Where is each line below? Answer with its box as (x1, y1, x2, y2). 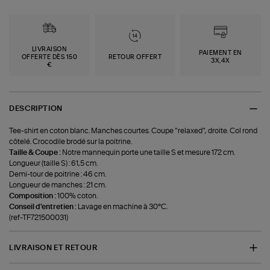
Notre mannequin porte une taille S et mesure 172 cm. (62, 148, 236, 156)
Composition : (9, 192, 58, 199)
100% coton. (57, 192, 98, 199)
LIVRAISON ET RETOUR (9, 243, 98, 251)
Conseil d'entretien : (9, 202, 78, 210)
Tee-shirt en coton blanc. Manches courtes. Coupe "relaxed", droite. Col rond (9, 127, 258, 134)
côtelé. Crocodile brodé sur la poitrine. (9, 137, 133, 145)
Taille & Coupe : (9, 148, 63, 156)
